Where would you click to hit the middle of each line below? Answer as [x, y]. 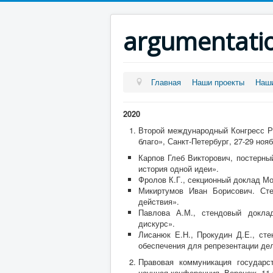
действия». [159, 201]
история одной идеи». [179, 168]
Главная [166, 82]
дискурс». [157, 223]
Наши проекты [218, 82]
